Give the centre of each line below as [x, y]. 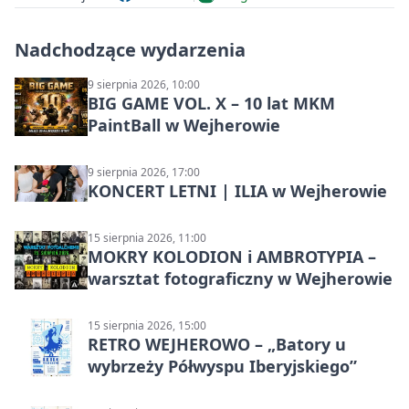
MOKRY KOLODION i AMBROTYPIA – [232, 257]
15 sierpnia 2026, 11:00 [147, 238]
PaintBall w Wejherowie [184, 126]
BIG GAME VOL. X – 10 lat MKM [211, 104]
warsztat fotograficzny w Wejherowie [240, 279]
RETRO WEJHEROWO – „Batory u [217, 345]
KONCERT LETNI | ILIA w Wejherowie [237, 191]
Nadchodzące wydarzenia [130, 50]
